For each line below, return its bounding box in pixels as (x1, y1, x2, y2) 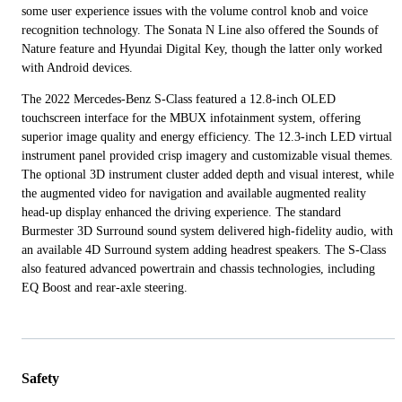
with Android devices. (22, 60, 133, 74)
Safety (22, 370, 59, 386)
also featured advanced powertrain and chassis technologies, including (22, 261, 375, 275)
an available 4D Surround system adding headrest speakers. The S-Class (22, 242, 386, 257)
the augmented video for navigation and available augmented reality (22, 186, 366, 200)
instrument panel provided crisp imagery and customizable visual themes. (22, 148, 393, 162)
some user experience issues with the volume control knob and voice (22, 4, 368, 18)
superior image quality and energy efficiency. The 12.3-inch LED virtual (22, 129, 392, 144)
